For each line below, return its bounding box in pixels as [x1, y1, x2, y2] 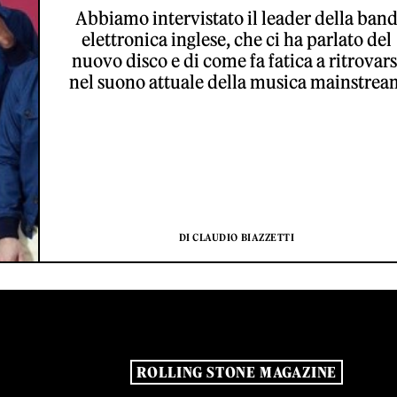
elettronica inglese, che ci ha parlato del [82, 28, 392, 51]
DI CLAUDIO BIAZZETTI [178, 231, 295, 244]
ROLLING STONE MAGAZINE [136, 363, 338, 382]
